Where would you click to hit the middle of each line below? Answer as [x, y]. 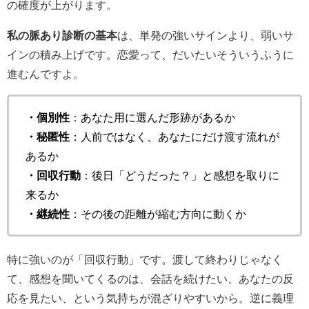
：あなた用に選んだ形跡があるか [152, 117]
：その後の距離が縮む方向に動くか [158, 213]
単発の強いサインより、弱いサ [217, 35]
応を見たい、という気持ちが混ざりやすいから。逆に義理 [150, 298]
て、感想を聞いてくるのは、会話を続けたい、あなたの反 [150, 279]
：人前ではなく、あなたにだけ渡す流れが [175, 136]
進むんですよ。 [46, 73]
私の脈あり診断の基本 [62, 35]
